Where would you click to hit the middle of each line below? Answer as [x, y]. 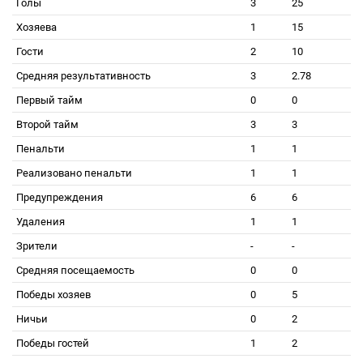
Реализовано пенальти [74, 173]
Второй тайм [47, 124]
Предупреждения [60, 197]
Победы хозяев [53, 295]
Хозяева [36, 27]
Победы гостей [53, 343]
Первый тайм [49, 100]
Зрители [37, 246]
